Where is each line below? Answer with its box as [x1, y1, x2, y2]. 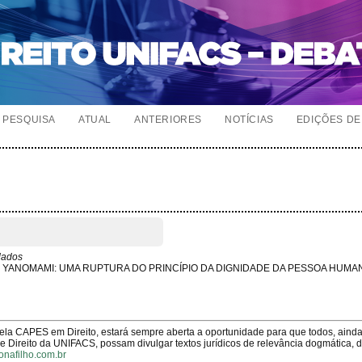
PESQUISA [2, 114, 57, 125]
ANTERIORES [134, 114, 203, 125]
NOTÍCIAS [225, 114, 274, 125]
